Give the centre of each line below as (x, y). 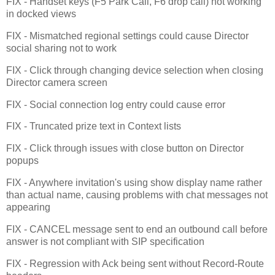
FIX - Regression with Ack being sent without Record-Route (135, 263)
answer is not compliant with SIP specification (105, 241)
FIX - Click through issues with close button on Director (125, 149)
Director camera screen (57, 82)
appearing (28, 207)
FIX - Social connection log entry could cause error (116, 104)
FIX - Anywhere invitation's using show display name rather (134, 183)
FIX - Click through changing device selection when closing (135, 70)
